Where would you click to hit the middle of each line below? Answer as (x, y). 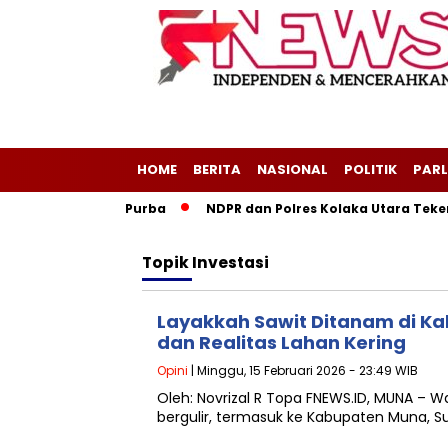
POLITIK (370, 169)
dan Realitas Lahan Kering (281, 342)
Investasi (230, 262)
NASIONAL (292, 169)
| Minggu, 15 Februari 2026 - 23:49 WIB (303, 370)
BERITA (217, 169)
